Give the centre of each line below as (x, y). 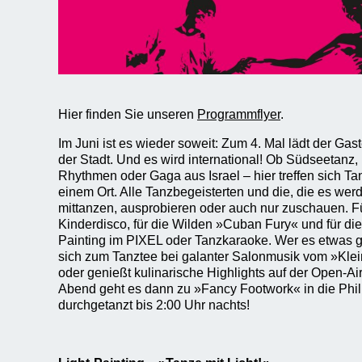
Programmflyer (239, 115)
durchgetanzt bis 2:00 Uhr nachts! (154, 305)
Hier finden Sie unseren (128, 115)
